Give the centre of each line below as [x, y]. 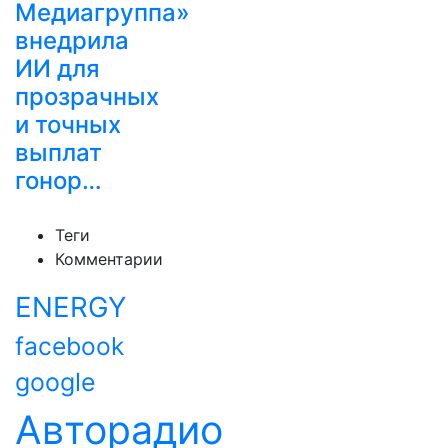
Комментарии [109, 259]
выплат [58, 152]
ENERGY [70, 307]
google [55, 382]
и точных [68, 124]
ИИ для [57, 68]
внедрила [72, 40]
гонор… [58, 180]
